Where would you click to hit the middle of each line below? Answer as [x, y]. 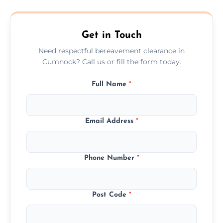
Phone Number [110, 158]
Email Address [110, 121]
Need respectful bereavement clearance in [111, 51]
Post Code [110, 195]
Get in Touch [111, 35]
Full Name [110, 84]
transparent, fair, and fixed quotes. [90, 12]
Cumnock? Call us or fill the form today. [111, 61]
